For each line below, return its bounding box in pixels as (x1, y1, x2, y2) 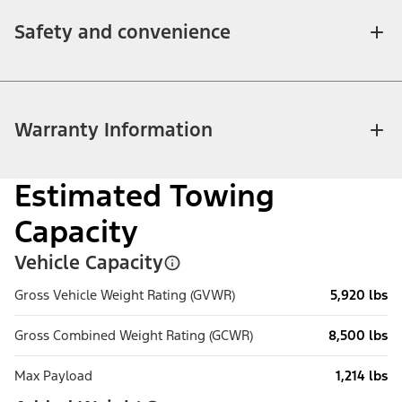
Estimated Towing (14, 177, 275, 216)
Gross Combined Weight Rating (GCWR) (14, 327, 253, 345)
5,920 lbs (330, 286, 388, 304)
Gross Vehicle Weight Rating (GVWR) (14, 286, 235, 304)
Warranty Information (14, 118, 213, 143)
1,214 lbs (336, 367, 388, 385)
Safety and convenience (14, 20, 231, 45)
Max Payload (14, 367, 92, 385)
